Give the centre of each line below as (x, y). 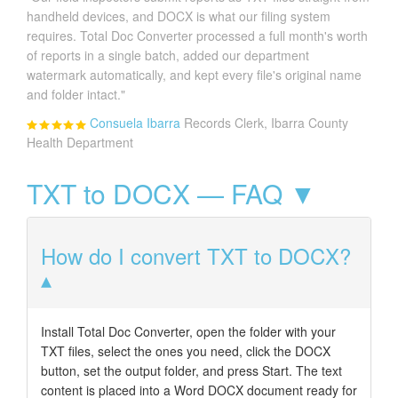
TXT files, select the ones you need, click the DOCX (186, 350)
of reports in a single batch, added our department (168, 55)
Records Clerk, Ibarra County (266, 122)
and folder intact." (76, 94)
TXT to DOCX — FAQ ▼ (171, 193)
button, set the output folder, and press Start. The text (191, 370)
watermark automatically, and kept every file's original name (194, 74)
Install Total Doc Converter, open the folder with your (188, 331)
